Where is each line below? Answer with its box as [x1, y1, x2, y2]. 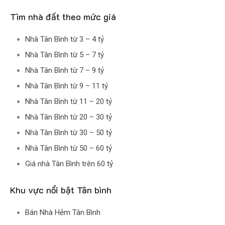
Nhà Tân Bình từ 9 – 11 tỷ [25, 81, 108, 91]
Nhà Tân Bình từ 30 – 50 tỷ [25, 128, 112, 138]
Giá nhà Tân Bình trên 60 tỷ [25, 159, 113, 169]
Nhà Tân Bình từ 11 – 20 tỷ [25, 97, 112, 106]
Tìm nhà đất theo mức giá [10, 11, 116, 23]
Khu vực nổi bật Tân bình [10, 184, 111, 196]
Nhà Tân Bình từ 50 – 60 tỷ [25, 144, 112, 153]
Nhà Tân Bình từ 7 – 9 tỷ [25, 66, 104, 75]
